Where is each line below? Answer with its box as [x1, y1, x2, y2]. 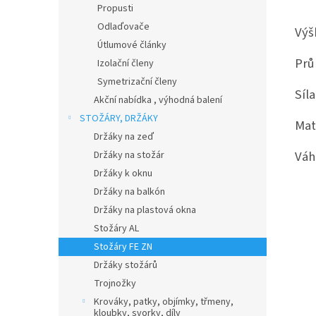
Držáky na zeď [94, 130, 154, 144]
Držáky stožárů [94, 258, 157, 272]
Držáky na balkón [94, 185, 165, 199]
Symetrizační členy [97, 75, 177, 89]
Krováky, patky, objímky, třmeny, [94, 295, 233, 309]
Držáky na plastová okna [94, 203, 196, 217]
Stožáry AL [94, 221, 139, 236]
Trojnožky [94, 276, 136, 291]
